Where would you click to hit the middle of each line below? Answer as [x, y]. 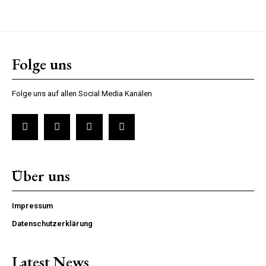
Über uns [41, 175]
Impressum [32, 205]
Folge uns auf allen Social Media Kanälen [82, 93]
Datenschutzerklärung [52, 223]
